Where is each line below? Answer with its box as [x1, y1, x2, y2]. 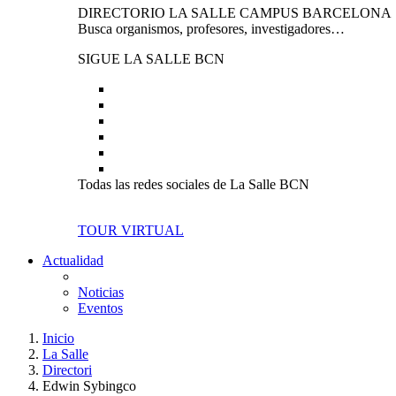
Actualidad [42, 253, 103, 268]
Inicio [42, 331, 74, 346]
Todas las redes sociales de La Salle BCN [78, 177, 309, 192]
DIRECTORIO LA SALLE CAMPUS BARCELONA [78, 5, 392, 20]
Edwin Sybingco [42, 378, 136, 393]
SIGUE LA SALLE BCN [78, 51, 225, 66]
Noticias [78, 285, 124, 300]
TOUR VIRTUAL [78, 223, 184, 238]
